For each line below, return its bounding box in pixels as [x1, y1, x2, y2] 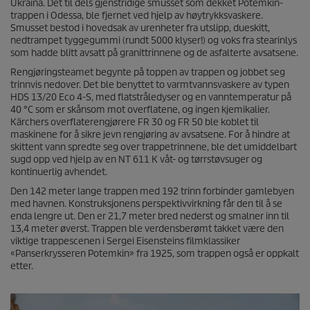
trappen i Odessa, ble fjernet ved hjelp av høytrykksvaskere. [10, 9, 263, 21]
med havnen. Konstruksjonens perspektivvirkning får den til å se [10, 197, 282, 210]
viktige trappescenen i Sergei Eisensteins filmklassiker [10, 235, 240, 247]
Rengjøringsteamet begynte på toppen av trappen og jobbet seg [10, 66, 285, 78]
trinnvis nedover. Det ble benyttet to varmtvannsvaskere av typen [10, 78, 289, 91]
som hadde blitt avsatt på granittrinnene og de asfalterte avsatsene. [10, 46, 298, 59]
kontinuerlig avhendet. [10, 165, 107, 178]
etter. [10, 259, 33, 272]
